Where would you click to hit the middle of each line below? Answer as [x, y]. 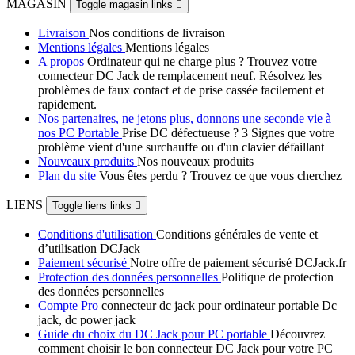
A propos [63, 62]
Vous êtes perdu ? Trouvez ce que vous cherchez [220, 176]
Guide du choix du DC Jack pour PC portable [154, 334]
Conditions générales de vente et [237, 235]
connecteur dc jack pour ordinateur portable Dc [219, 306]
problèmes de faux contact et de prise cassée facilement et [181, 90]
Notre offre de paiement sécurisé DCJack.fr [238, 263]
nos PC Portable [80, 133]
